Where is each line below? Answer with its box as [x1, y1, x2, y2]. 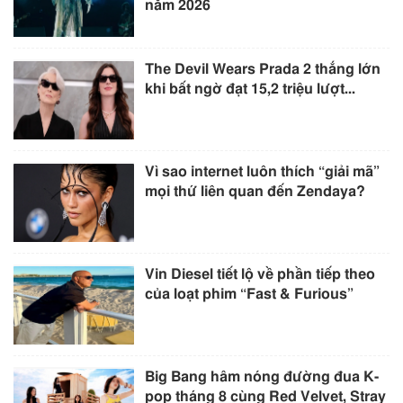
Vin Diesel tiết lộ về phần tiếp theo [145, 266, 376, 282]
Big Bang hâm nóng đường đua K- [145, 370, 380, 384]
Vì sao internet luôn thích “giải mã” [145, 164, 381, 179]
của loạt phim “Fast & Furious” [145, 286, 354, 301]
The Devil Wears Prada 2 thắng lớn [145, 61, 381, 76]
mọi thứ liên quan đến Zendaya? [145, 184, 366, 199]
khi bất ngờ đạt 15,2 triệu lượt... [145, 81, 356, 96]
